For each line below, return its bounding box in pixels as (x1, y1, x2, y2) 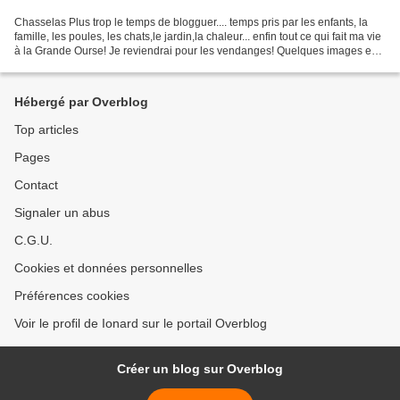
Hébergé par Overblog (14, 95, 148, 110)
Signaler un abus (14, 205, 110, 221)
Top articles (14, 122, 79, 137)
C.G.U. (14, 233, 53, 248)
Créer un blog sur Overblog (117, 362, 283, 377)
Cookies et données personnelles (14, 261, 203, 276)
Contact (14, 178, 58, 193)
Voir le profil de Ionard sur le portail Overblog (14, 316, 267, 331)
